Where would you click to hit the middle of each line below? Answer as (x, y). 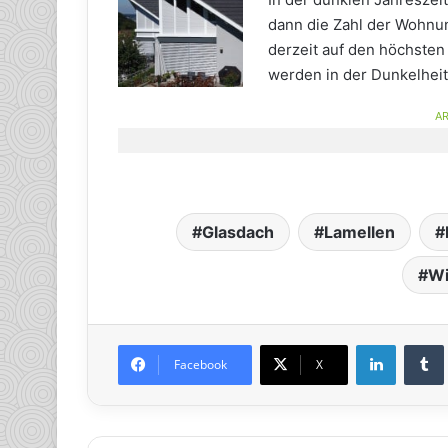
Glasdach (238, 231)
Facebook (200, 364)
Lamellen (359, 231)
